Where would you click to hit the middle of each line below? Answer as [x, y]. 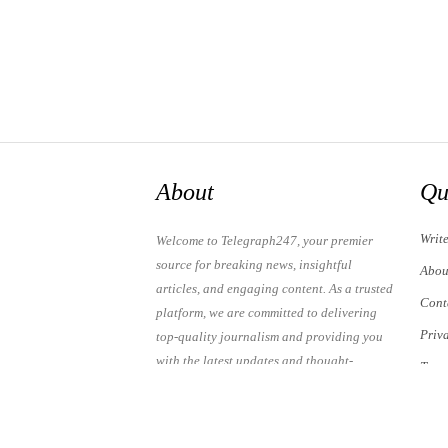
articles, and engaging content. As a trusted [274, 288]
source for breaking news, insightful [254, 264]
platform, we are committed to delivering [266, 312]
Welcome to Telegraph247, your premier [264, 240]
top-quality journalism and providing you [269, 336]
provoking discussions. [218, 384]
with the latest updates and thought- [254, 360]
